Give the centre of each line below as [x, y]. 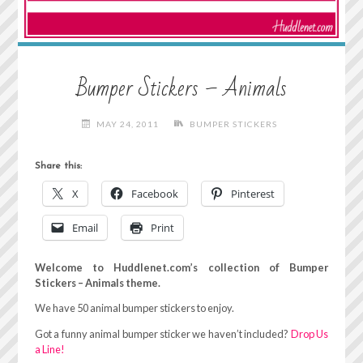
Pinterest [252, 193]
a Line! [49, 350]
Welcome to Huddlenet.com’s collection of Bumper [181, 267]
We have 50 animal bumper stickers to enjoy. [134, 308]
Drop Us [310, 334]
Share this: [58, 166]
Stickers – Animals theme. [97, 282]
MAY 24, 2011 [128, 124]
